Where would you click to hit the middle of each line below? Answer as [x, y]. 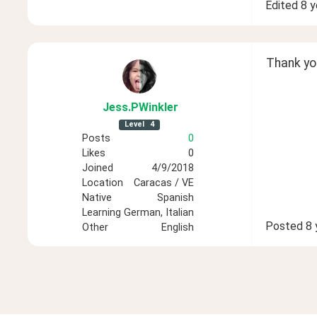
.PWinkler [154, 108]
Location [102, 183]
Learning [101, 213]
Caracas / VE [163, 183]
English [177, 228]
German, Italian [158, 213]
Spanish [175, 198]
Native [97, 198]
